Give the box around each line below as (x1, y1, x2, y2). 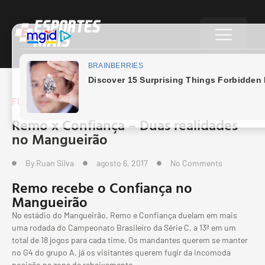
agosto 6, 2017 (96, 158, 148, 168)
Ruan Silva (36, 158, 74, 168)
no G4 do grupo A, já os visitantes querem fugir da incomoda (12, 247, 231, 257)
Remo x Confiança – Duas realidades (12, 114, 238, 135)
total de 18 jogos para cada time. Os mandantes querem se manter (12, 235, 248, 245)
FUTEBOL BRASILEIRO (12, 96, 104, 106)
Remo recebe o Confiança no (12, 177, 192, 198)
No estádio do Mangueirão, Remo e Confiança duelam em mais (12, 210, 237, 220)
